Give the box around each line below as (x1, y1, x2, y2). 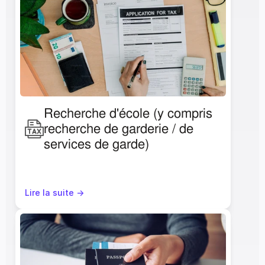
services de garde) (44, 135, 149, 153)
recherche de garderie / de (44, 120, 193, 137)
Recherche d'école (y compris (44, 105, 212, 122)
